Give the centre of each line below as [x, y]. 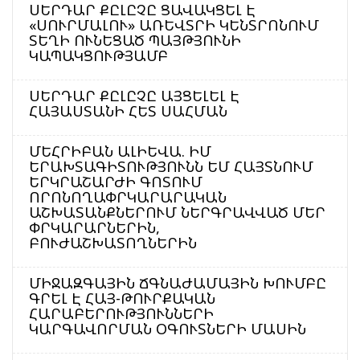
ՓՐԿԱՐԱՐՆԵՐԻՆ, [94, 228]
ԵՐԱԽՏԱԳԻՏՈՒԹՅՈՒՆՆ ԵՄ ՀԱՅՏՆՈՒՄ [171, 167]
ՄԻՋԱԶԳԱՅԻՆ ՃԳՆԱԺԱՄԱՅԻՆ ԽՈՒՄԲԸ [178, 283]
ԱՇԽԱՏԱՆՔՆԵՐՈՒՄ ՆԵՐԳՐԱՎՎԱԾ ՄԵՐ [177, 213]
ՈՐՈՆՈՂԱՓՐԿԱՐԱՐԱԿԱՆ [128, 197]
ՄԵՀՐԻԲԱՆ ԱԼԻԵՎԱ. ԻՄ [120, 151]
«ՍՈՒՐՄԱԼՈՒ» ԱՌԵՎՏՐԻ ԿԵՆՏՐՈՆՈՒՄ [174, 25]
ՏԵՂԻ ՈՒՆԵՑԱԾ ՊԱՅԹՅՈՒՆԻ [135, 41]
